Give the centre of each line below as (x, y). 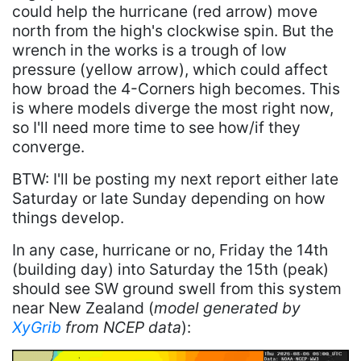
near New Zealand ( (83, 307)
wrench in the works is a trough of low (149, 50)
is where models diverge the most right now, (173, 108)
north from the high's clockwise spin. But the (173, 30)
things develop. (68, 217)
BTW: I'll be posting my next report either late (175, 178)
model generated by (227, 307)
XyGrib (37, 327)
